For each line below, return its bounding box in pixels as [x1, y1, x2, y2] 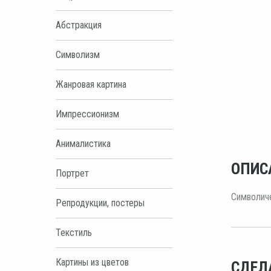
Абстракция [56, 19, 102, 31]
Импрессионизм [56, 108, 119, 120]
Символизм [56, 48, 100, 60]
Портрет [56, 167, 89, 179]
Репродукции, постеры [56, 197, 145, 209]
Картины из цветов [56, 256, 129, 268]
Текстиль [56, 226, 92, 238]
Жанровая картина [56, 78, 126, 90]
